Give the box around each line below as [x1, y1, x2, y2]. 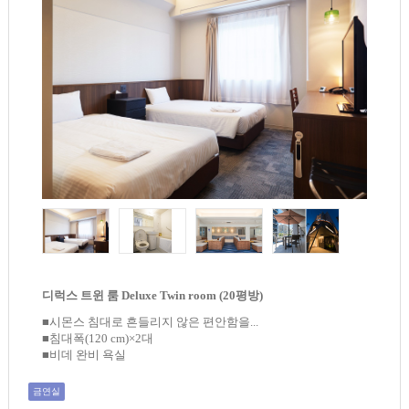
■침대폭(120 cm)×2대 [42, 331, 154, 346]
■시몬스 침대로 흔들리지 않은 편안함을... [42, 315, 259, 330]
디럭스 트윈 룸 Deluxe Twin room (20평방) [42, 288, 264, 303]
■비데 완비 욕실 [42, 348, 127, 362]
